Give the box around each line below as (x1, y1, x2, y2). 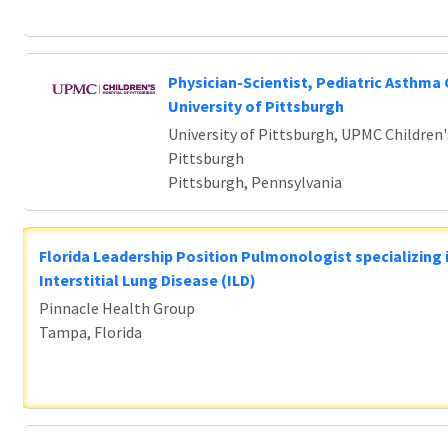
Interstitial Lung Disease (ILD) (39, 270, 256, 290)
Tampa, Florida (39, 322, 142, 342)
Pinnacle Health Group (39, 298, 195, 318)
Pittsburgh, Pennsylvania (167, 172, 342, 192)
